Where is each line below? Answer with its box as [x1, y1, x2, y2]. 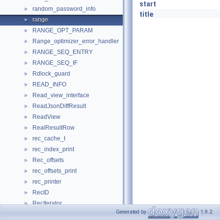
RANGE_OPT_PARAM [32, 27, 93, 34]
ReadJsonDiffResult [32, 103, 86, 110]
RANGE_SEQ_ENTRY [32, 49, 93, 55]
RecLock [32, 211, 56, 218]
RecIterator [32, 200, 62, 207]
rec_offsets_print [32, 167, 77, 174]
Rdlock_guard [32, 70, 70, 77]
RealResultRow [32, 124, 75, 131]
